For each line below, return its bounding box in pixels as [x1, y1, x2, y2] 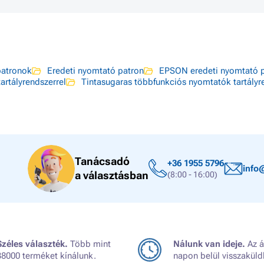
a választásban [75, 169, 148, 181]
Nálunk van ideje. [173, 239, 245, 249]
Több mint [68, 239, 111, 249]
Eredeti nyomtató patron [47, 65, 144, 76]
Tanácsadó [75, 155, 130, 167]
